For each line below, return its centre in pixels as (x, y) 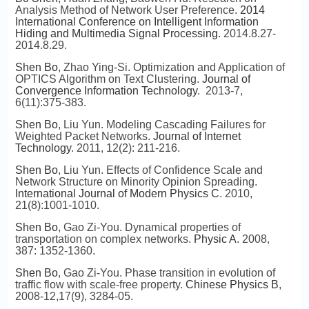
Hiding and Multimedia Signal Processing (116, 33)
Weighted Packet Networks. (84, 136)
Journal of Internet (197, 136)
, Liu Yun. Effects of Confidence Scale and (160, 170)
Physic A (215, 239)
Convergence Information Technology (106, 91)
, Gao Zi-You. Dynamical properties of (149, 227)
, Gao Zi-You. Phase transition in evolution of (166, 273)
